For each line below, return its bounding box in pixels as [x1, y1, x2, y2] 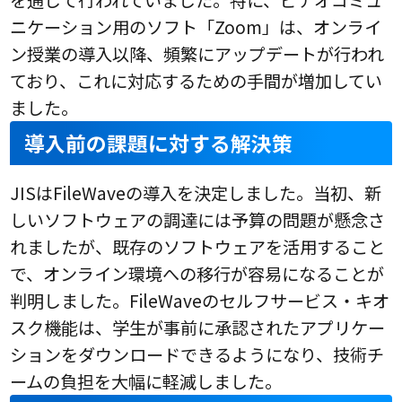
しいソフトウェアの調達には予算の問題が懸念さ [10, 206, 386, 232]
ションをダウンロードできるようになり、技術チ [10, 341, 385, 367]
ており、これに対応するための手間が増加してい [10, 67, 383, 93]
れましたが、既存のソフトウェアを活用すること [10, 233, 386, 259]
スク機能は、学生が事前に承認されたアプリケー [10, 314, 386, 340]
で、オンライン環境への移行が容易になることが [10, 260, 385, 286]
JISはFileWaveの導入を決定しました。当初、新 [10, 179, 382, 205]
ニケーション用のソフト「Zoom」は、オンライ [10, 13, 382, 39]
